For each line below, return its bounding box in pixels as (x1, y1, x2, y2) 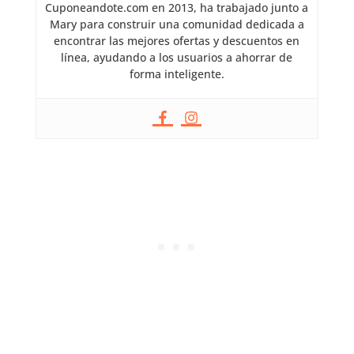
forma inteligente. (129, 66, 224, 82)
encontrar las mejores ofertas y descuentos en (54, 33, 300, 49)
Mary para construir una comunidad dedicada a (49, 17, 304, 32)
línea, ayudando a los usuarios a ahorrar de (61, 50, 293, 66)
